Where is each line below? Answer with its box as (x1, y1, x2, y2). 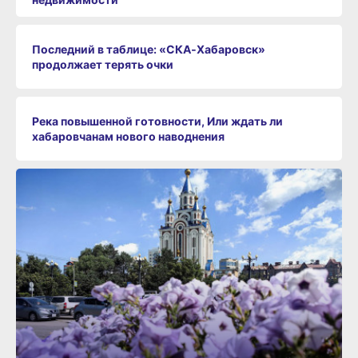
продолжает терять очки (32, 57, 173, 71)
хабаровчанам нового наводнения (32, 129, 225, 143)
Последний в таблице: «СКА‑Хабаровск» (32, 42, 265, 56)
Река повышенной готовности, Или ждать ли (32, 113, 283, 128)
